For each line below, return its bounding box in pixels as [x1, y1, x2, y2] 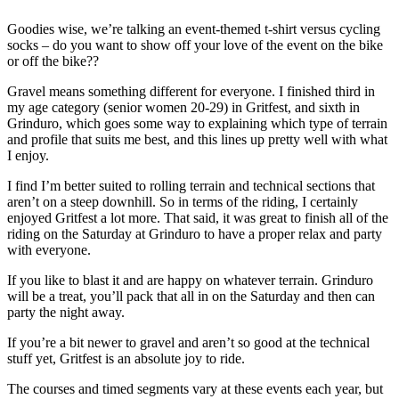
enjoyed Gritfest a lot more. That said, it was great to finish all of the [7, 209, 388, 225]
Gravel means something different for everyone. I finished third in [7, 83, 375, 99]
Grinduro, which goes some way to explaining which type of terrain [7, 115, 387, 131]
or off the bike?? [7, 53, 102, 69]
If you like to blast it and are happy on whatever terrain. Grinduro [7, 272, 373, 288]
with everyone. [7, 241, 94, 257]
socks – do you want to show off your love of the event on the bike [7, 37, 383, 53]
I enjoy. [7, 147, 53, 163]
